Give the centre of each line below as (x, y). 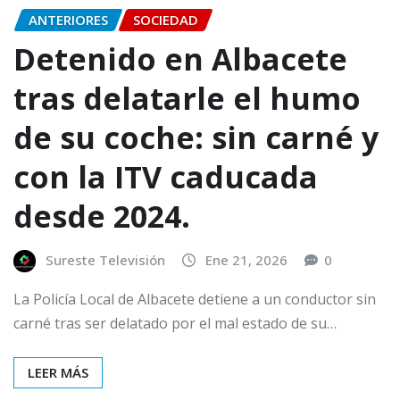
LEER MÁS (58, 372)
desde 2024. (102, 217)
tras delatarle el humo (187, 99)
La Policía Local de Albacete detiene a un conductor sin (195, 299)
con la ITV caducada (166, 177)
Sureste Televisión (105, 260)
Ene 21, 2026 (246, 260)
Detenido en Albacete (180, 59)
